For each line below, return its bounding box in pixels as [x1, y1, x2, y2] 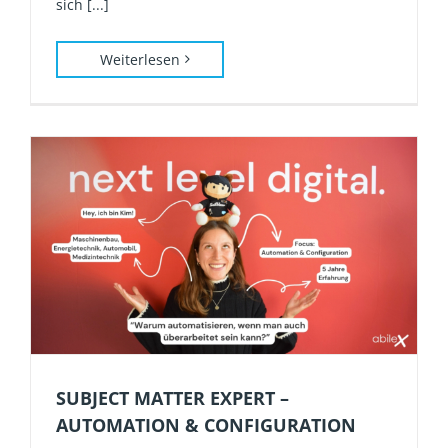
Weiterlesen [100, 49, 180, 69]
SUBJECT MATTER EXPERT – [56, 385, 289, 410]
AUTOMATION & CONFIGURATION [56, 412, 356, 437]
